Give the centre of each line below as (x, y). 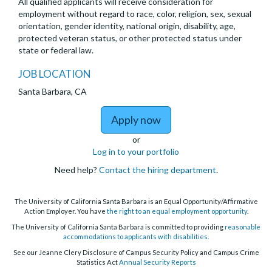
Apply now (136, 120)
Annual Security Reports (157, 262)
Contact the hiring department (157, 170)
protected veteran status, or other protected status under (130, 38)
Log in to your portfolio (136, 152)
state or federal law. (56, 50)
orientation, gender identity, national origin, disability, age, (127, 26)
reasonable (243, 226)
